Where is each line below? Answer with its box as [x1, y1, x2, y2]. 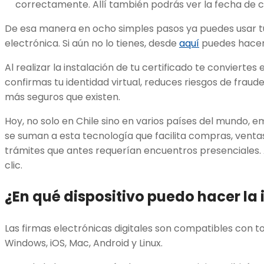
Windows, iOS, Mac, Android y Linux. [5, 236, 163, 250]
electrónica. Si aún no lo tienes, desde [5, 37, 179, 51]
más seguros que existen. [5, 90, 120, 104]
